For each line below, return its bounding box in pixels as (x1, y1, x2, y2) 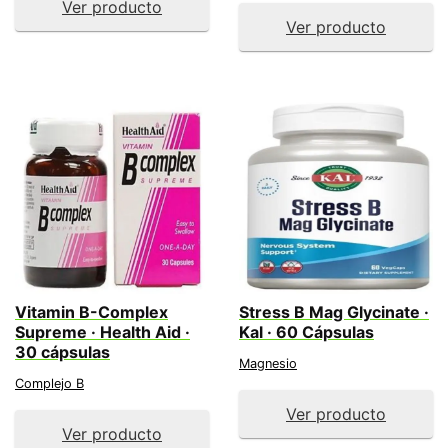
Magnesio (239, 356, 297, 371)
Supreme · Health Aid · (15, 322, 190, 342)
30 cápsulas (15, 342, 110, 362)
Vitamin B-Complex (15, 302, 168, 322)
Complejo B (15, 376, 84, 391)
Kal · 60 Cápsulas (239, 322, 374, 342)
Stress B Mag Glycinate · (239, 302, 429, 322)
